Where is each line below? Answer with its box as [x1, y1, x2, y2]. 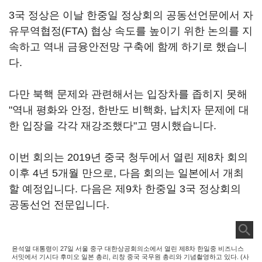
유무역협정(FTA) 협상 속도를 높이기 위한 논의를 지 [9, 25, 253, 37]
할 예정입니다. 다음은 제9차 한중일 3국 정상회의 [9, 183, 241, 195]
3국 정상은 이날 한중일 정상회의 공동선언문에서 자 [9, 9, 253, 21]
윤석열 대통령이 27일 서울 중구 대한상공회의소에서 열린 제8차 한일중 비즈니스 [12, 245, 244, 252]
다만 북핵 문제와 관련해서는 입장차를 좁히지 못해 [9, 88, 247, 100]
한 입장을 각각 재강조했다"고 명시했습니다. [9, 120, 216, 132]
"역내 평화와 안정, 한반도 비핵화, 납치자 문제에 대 [9, 104, 249, 116]
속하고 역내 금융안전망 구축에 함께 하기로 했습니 [9, 41, 247, 53]
